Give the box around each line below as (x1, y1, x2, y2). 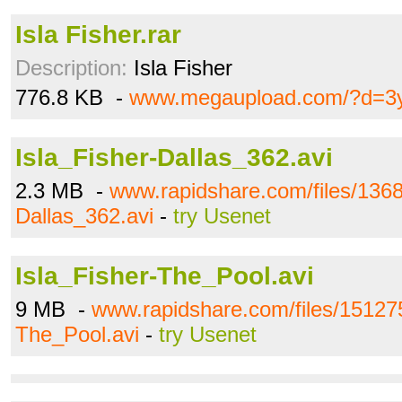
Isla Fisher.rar (15, 21, 181, 48)
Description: (15, 56, 127, 80)
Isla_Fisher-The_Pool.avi (15, 262, 314, 290)
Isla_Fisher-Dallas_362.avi (15, 144, 333, 171)
